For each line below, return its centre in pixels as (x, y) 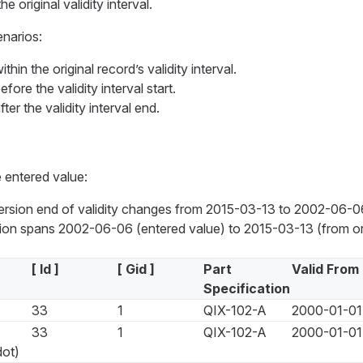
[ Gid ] (136, 269)
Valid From (325, 269)
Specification (246, 289)
